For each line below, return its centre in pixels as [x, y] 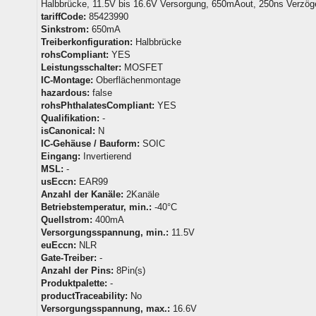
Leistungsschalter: [81, 67]
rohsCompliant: [75, 54]
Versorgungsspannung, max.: [105, 308]
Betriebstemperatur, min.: [96, 207]
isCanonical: [68, 130]
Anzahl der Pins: [77, 270]
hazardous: [65, 92]
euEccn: [59, 245]
